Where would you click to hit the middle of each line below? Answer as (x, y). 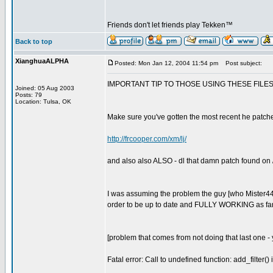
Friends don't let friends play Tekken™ (170, 25)
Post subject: (241, 63)
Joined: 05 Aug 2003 (45, 88)
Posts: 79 (29, 95)
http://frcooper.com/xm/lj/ (147, 139)
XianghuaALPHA (42, 61)
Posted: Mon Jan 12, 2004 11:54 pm (166, 63)
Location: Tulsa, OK (43, 101)
